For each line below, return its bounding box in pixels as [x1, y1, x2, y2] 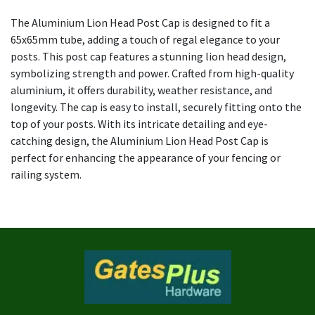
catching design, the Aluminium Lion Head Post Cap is [11, 134, 269, 148]
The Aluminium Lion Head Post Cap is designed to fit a [11, 15, 270, 30]
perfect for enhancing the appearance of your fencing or [11, 150, 281, 165]
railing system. [11, 167, 82, 182]
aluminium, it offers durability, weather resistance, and [11, 83, 272, 98]
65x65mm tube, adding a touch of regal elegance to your [11, 32, 280, 47]
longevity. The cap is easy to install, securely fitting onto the [11, 100, 302, 115]
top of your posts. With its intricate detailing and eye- [11, 117, 268, 131]
